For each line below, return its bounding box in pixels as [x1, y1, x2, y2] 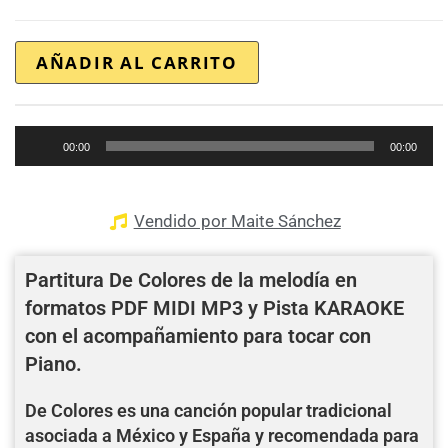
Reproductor [14, 128, 98, 147]
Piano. [25, 352, 82, 376]
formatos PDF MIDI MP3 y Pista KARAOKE [25, 296, 404, 320]
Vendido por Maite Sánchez [133, 211, 341, 231]
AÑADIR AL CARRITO [36, 51, 238, 74]
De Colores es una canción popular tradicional [25, 400, 392, 421]
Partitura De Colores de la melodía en [25, 268, 357, 292]
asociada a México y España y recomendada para [25, 425, 419, 446]
